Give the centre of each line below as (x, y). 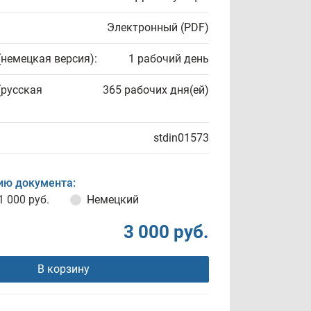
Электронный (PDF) (158, 27)
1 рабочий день (169, 59)
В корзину (63, 269)
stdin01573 (181, 138)
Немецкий (113, 200)
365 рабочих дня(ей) (156, 90)
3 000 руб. (166, 232)
